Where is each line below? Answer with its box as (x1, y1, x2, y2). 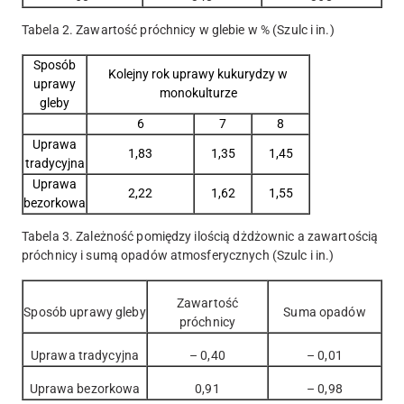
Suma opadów (283, 305, 366, 320)
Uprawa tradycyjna (30, 348, 140, 363)
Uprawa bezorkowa (29, 381, 141, 397)
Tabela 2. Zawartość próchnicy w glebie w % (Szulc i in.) (22, 23, 335, 38)
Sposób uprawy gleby (23, 305, 146, 320)
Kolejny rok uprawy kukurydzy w (108, 67, 288, 82)
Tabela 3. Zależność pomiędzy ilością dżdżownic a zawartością (22, 229, 379, 244)
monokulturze (159, 86, 237, 101)
